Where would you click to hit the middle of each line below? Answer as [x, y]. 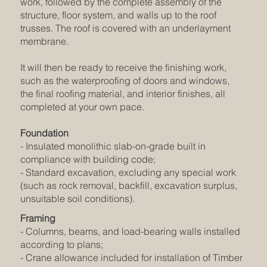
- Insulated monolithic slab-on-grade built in [113, 146]
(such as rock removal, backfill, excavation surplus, [128, 185]
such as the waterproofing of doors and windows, [125, 80]
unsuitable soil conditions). [78, 198]
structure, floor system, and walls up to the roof [118, 15]
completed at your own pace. [83, 106]
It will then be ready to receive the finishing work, [123, 67]
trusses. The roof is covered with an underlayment [125, 28]
